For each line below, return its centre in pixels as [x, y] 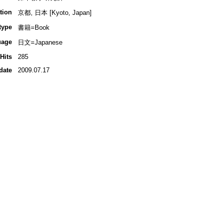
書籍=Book [33, 28]
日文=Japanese [40, 43]
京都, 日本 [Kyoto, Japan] [55, 13]
